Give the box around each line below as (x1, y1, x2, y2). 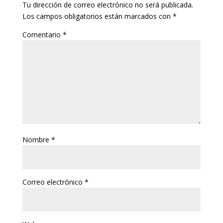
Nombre (22, 135, 51, 145)
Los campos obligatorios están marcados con (22, 11, 173, 21)
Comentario (22, 30, 63, 40)
